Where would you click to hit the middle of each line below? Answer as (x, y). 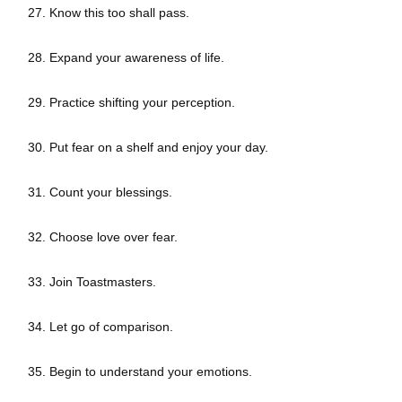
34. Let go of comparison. (100, 327)
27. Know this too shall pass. (109, 13)
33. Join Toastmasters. (92, 282)
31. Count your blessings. (102, 192)
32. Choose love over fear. (103, 237)
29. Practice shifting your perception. (133, 103)
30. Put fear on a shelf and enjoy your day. (148, 148)
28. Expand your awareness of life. (126, 58)
